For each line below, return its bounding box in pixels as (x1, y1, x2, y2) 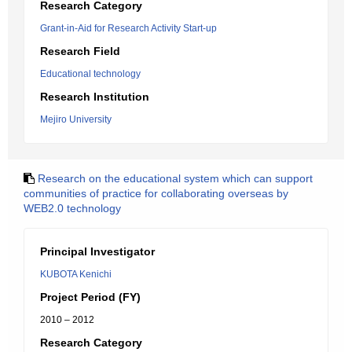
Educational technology (40, 68, 141, 79)
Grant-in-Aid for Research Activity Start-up (40, 23, 217, 34)
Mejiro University (40, 114, 112, 125)
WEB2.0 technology (24, 202, 121, 214)
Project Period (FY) (40, 291, 141, 303)
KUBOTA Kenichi (40, 269, 112, 280)
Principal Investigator (40, 245, 155, 258)
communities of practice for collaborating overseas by (24, 187, 288, 200)
